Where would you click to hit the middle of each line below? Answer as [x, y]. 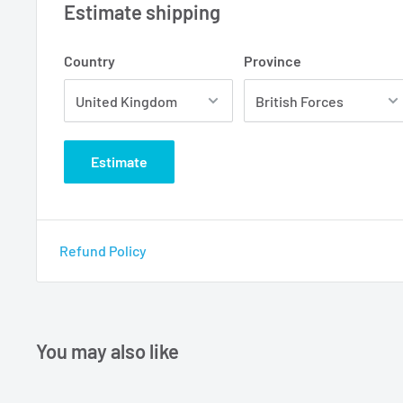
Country [90, 61]
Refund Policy [103, 251]
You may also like [107, 351]
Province [273, 61]
